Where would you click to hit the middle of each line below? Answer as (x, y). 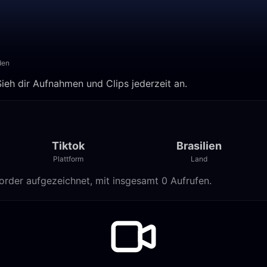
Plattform (68, 159)
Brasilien (199, 146)
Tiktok (68, 146)
